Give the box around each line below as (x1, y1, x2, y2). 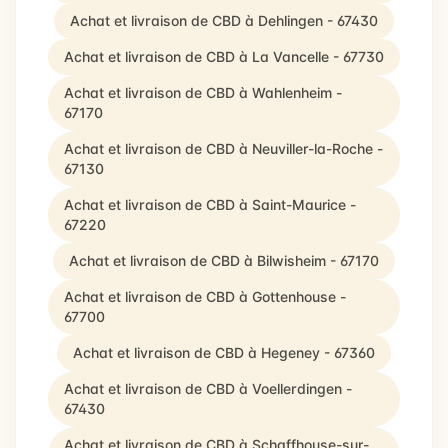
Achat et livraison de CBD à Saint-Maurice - (64, 196, 356, 213)
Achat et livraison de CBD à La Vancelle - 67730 (64, 48, 384, 65)
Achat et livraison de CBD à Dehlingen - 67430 (70, 12, 378, 29)
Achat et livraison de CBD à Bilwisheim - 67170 (69, 252, 379, 269)
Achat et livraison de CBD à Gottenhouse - (64, 288, 346, 305)
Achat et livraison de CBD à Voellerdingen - (64, 380, 352, 397)
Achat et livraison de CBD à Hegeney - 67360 (73, 344, 375, 361)
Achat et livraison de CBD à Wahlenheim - (64, 84, 342, 101)
